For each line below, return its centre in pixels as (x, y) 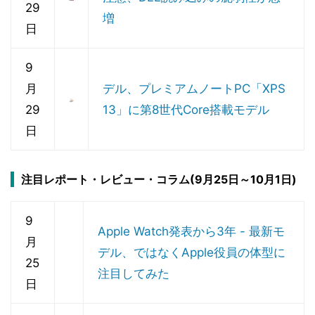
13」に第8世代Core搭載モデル (186, 110)
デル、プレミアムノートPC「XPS (194, 89)
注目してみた (134, 274)
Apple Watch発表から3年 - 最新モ (191, 231)
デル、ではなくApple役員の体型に (192, 252)
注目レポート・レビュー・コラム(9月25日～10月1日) (159, 179)
